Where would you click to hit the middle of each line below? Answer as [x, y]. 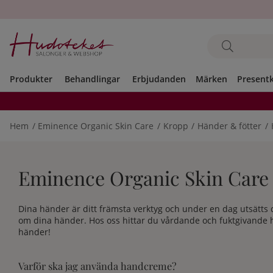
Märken [211, 79]
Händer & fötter [230, 126]
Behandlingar [92, 79]
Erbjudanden [159, 79]
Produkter [31, 79]
